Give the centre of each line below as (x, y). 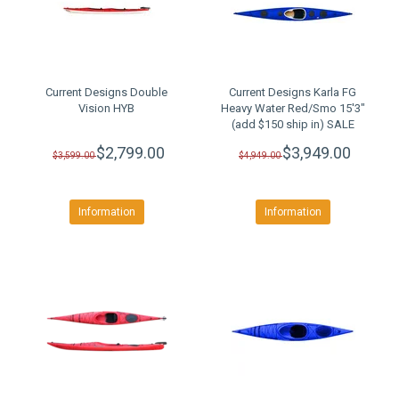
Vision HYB (106, 108)
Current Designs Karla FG (293, 92)
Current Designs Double (106, 92)
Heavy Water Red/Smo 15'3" (293, 108)
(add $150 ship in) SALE (293, 124)
